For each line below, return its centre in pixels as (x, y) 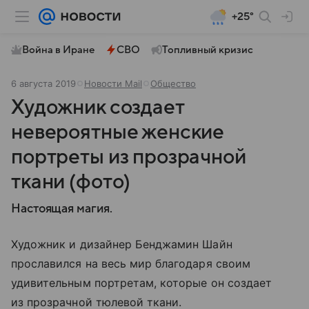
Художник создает (98, 107)
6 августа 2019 (43, 83)
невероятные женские (118, 132)
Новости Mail (113, 83)
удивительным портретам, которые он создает (142, 283)
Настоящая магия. (62, 209)
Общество (173, 83)
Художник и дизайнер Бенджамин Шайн (122, 244)
